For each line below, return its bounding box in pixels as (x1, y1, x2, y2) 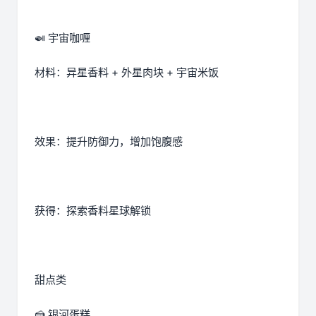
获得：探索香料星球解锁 (35, 204, 151, 218)
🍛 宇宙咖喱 (35, 31, 90, 45)
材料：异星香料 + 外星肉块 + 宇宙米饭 (35, 66, 219, 80)
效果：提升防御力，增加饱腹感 (35, 135, 183, 149)
